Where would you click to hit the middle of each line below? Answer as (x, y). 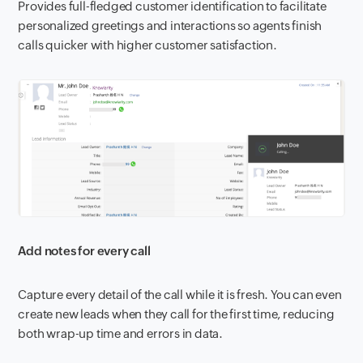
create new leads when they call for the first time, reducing (176, 314)
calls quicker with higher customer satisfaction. (147, 45)
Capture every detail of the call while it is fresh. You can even (180, 295)
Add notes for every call (84, 251)
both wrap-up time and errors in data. (121, 334)
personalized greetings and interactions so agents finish (170, 25)
